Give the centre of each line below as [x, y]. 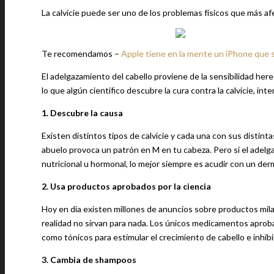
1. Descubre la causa [82, 113]
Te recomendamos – [81, 54]
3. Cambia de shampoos [89, 260]
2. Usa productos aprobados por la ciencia [126, 186]
